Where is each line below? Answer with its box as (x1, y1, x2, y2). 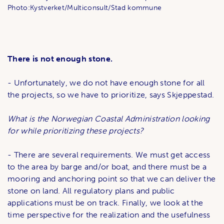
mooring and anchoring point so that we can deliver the (7, 174, 216, 184)
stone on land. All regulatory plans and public (7, 186, 175, 196)
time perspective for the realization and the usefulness (7, 210, 210, 220)
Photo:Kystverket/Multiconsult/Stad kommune (7, 3, 162, 12)
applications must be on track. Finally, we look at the (7, 198, 203, 208)
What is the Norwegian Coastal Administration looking (7, 114, 210, 124)
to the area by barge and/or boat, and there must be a (7, 162, 206, 172)
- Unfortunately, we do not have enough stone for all (7, 78, 205, 88)
